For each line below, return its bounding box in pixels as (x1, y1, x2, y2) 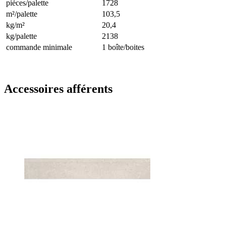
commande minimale (6, 42, 72, 51)
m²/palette (6, 9, 37, 18)
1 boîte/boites (102, 42, 144, 51)
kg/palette (6, 31, 37, 40)
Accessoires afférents (4, 82, 112, 95)
